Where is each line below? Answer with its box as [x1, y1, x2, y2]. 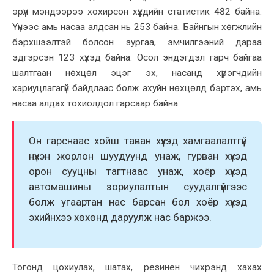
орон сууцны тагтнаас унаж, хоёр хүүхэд [29, 165, 247, 177]
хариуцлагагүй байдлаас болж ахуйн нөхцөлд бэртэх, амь [12, 83, 262, 94]
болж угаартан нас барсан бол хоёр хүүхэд [29, 195, 247, 208]
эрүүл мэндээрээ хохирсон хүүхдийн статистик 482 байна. [12, 6, 262, 18]
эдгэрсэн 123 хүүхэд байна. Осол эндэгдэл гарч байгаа [12, 52, 262, 64]
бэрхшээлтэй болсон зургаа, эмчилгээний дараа [12, 37, 262, 48]
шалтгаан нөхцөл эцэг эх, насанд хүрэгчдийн [12, 67, 262, 79]
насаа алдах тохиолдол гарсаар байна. [12, 98, 180, 109]
